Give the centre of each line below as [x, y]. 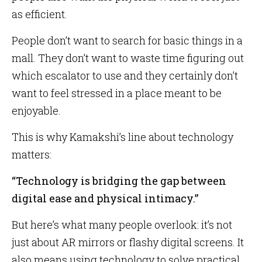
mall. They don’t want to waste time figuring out [128, 58]
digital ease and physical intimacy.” [105, 198]
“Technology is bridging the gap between [119, 181]
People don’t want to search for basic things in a [127, 40]
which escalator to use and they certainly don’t [125, 75]
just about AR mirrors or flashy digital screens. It [128, 242]
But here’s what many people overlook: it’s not [122, 225]
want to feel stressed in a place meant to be [117, 93]
